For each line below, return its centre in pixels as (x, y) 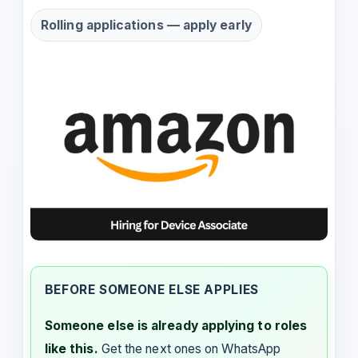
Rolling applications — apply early (146, 26)
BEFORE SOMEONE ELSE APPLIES (151, 290)
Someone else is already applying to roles (176, 326)
